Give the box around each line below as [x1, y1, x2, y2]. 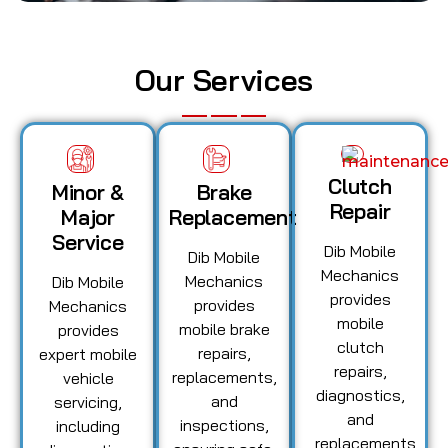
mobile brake [178, 318, 270, 339]
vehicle [62, 367, 114, 388]
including [56, 415, 120, 436]
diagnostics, [315, 385, 405, 405]
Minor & [51, 178, 125, 205]
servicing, [54, 391, 122, 412]
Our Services [134, 61, 314, 99]
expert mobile [39, 343, 137, 364]
